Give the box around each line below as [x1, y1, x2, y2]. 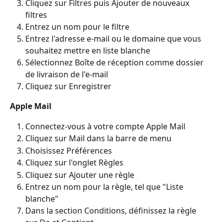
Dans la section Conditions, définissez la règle [25, 205, 198, 217]
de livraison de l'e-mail [25, 68, 108, 80]
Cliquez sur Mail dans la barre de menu [25, 133, 171, 144]
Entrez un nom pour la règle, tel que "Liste [25, 181, 185, 193]
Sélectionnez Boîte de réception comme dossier [25, 56, 206, 68]
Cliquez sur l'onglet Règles [25, 157, 123, 168]
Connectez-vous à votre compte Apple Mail [25, 120, 185, 132]
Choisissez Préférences [25, 145, 112, 156]
